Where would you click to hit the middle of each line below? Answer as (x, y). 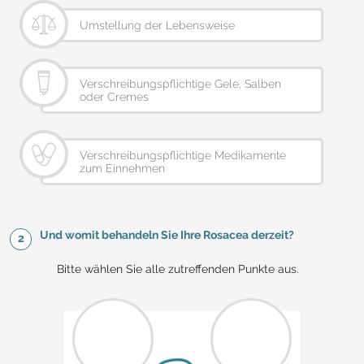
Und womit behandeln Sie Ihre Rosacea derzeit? (167, 235)
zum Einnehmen (122, 169)
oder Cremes (114, 97)
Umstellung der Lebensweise (157, 26)
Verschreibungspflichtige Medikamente (183, 156)
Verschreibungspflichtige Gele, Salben (180, 84)
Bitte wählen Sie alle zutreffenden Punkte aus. (178, 269)
